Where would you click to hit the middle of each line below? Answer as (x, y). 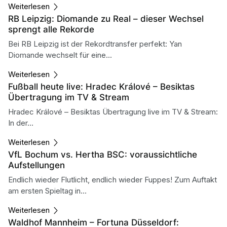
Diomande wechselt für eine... (60, 55)
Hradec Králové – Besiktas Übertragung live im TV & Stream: (113, 111)
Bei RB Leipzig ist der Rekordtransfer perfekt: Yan (95, 44)
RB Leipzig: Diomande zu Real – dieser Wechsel (106, 18)
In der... (21, 123)
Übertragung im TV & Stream (69, 97)
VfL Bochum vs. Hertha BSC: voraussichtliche (103, 154)
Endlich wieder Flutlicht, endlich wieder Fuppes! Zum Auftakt (112, 179)
